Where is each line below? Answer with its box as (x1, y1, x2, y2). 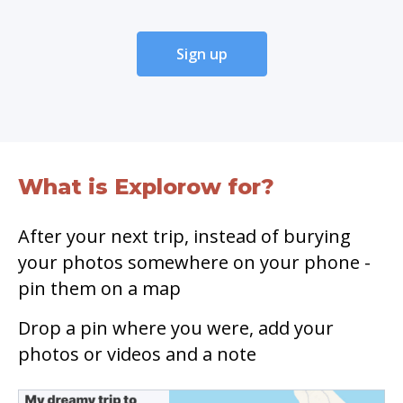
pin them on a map (18, 275, 181, 300)
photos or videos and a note (18, 341, 256, 366)
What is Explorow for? (18, 173, 274, 200)
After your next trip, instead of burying (18, 223, 351, 248)
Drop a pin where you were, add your (18, 315, 334, 340)
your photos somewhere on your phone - (18, 249, 371, 274)
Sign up (175, 43, 228, 64)
